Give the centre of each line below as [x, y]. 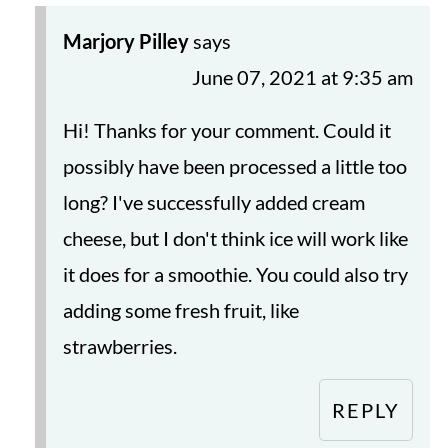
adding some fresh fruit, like [180, 310]
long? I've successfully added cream [213, 202]
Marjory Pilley [125, 41]
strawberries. [119, 346]
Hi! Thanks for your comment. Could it [226, 130]
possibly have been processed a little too [234, 166]
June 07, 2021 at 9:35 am [303, 77]
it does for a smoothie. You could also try [235, 274]
